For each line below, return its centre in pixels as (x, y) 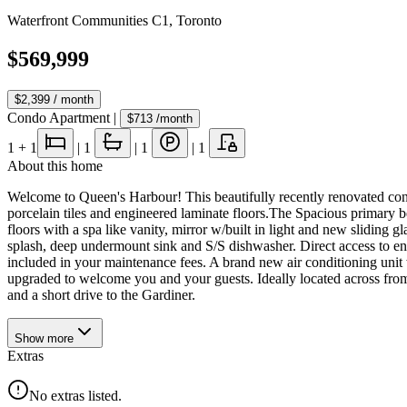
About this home (55, 165)
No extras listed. (75, 395)
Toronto (199, 20)
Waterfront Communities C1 (88, 20)
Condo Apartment (59, 117)
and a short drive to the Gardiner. (101, 294)
